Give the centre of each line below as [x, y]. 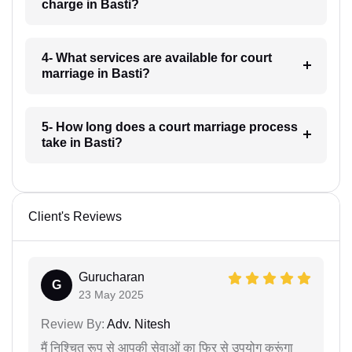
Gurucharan [112, 277]
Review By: [73, 324]
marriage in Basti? [95, 73]
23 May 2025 [111, 294]
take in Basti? [82, 142]
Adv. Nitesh [137, 324]
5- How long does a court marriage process [169, 126]
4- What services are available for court [156, 57]
